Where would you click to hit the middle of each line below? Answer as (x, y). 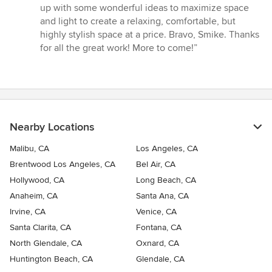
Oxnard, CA (158, 243)
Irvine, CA (28, 212)
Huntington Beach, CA (51, 259)
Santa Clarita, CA (40, 228)
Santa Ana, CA (162, 196)
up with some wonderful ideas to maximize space (144, 8)
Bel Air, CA (156, 165)
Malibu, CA (29, 149)
